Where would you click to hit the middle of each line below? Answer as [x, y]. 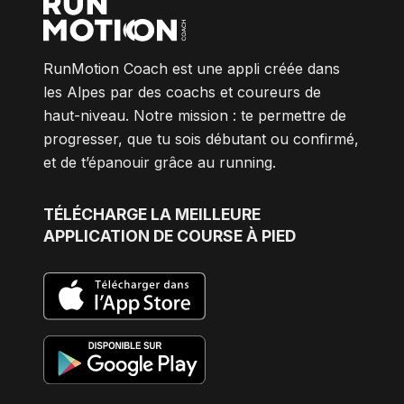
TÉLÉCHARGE [97, 215]
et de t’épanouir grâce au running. [160, 163]
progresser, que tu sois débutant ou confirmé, [201, 139]
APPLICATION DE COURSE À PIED [170, 236]
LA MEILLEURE [206, 215]
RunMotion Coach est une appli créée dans [192, 69]
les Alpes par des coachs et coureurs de [182, 92]
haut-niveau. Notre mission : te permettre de [195, 116]
